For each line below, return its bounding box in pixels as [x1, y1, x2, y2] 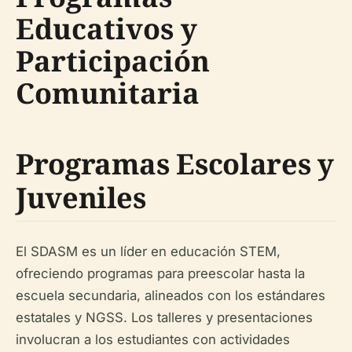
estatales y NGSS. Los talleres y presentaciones [16, 310, 313, 326]
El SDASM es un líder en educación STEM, [16, 244, 280, 260]
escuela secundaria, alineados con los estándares [16, 288, 325, 304]
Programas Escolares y [16, 145, 334, 184]
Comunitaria [16, 74, 200, 113]
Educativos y [16, 9, 197, 49]
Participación [16, 42, 210, 81]
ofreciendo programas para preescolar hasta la [16, 266, 305, 282]
